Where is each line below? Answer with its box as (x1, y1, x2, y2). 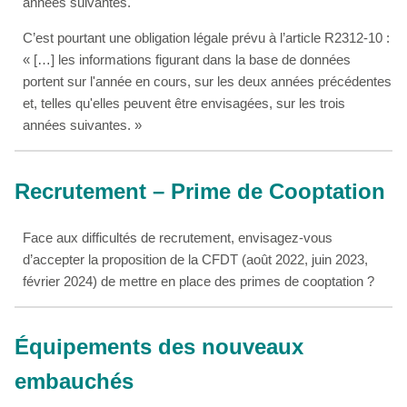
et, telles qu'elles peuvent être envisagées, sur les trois (23, 94, 346, 111)
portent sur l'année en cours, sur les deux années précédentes (23, 73, 392, 89)
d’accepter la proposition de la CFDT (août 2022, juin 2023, (23, 251, 369, 267)
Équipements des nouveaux (15, 334, 303, 360)
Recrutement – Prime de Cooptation (15, 178, 385, 203)
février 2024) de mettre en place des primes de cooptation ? (23, 273, 375, 289)
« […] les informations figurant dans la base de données (23, 51, 352, 67)
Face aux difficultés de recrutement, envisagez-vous (23, 229, 333, 245)
